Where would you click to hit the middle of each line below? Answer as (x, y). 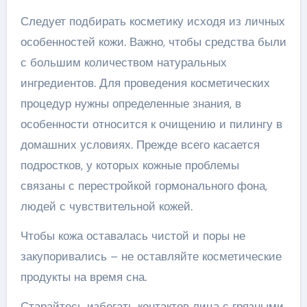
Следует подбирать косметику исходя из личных (152, 21)
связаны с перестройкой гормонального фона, (144, 185)
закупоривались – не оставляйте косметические (151, 256)
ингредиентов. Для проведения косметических (145, 83)
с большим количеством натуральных (123, 62)
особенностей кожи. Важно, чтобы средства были (153, 41)
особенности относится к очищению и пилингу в (151, 124)
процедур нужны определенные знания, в (131, 103)
